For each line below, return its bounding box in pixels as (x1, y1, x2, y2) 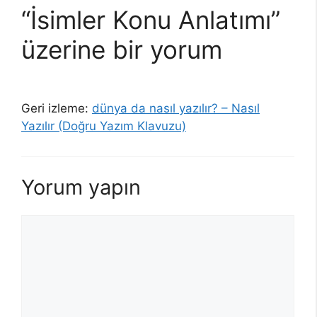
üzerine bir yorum (21, 35, 222, 65)
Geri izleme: (21, 101, 92, 116)
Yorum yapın (21, 174, 141, 200)
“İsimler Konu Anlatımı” (21, 5, 280, 35)
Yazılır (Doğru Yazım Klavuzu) (21, 119, 186, 134)
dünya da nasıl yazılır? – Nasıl (92, 101, 260, 116)
